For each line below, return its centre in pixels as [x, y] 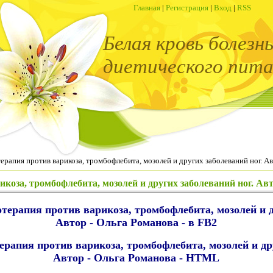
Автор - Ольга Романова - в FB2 [136, 223]
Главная [147, 8]
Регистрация [187, 8]
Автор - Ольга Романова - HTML [136, 258]
